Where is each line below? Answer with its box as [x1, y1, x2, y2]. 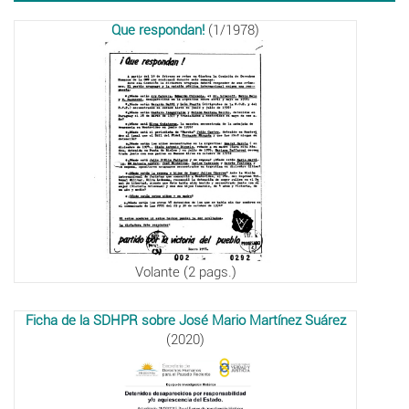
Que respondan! [111, 21, 205, 38]
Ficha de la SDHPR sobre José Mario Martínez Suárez [25, 311, 346, 329]
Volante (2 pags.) [134, 263, 236, 280]
